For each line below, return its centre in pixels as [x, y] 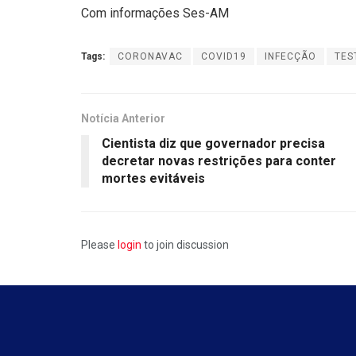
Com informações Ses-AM [155, 13]
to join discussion [185, 244]
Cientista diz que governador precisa [213, 143]
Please [99, 244]
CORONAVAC [150, 56]
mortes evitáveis [153, 178]
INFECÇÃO [290, 56]
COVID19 [224, 56]
